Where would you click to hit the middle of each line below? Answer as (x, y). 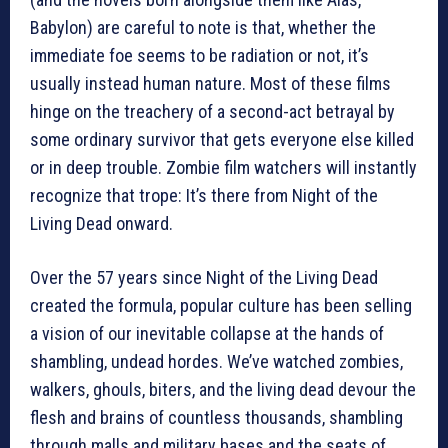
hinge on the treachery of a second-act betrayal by (212, 112)
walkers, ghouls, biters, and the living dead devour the (223, 390)
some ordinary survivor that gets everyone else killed (222, 140)
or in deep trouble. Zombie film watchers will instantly (223, 168)
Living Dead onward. (101, 224)
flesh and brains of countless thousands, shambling (216, 418)
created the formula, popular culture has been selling (221, 306)
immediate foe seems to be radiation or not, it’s (199, 56)
